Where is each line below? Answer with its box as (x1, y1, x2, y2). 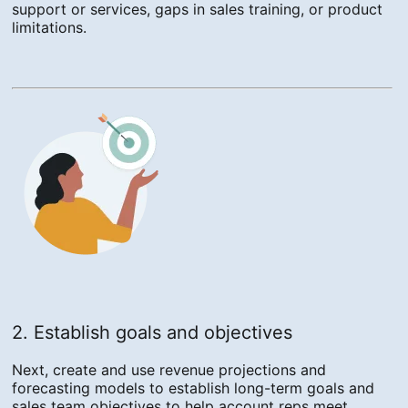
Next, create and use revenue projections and (12, 361, 327, 380)
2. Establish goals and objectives (12, 321, 293, 344)
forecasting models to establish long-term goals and (12, 379, 375, 398)
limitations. (12, 18, 87, 37)
